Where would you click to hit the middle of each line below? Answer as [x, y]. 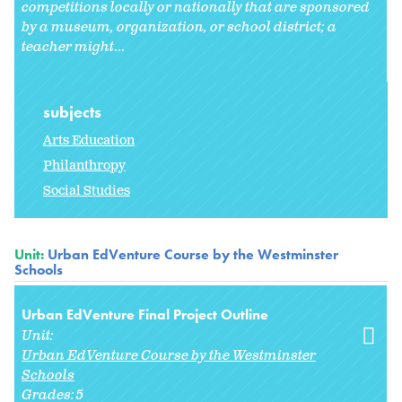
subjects [74, 112]
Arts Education [89, 141]
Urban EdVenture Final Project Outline [145, 315]
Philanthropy [84, 166]
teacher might [68, 48]
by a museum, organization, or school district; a [179, 28]
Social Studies [87, 191]
